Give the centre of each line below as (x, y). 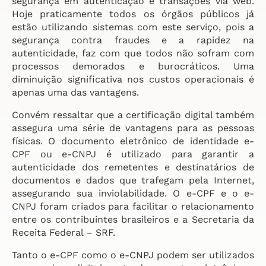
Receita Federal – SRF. (64, 232)
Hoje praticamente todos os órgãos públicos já (133, 14)
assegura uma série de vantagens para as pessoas (133, 128)
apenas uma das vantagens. (75, 92)
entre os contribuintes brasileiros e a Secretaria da (133, 219)
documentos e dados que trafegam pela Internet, (133, 180)
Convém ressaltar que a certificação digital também (133, 115)
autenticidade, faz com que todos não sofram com (133, 53)
